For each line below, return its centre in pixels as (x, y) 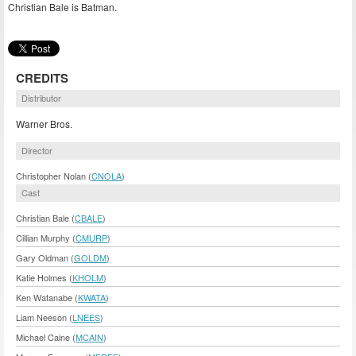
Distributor (41, 97)
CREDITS (42, 77)
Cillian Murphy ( (46, 238)
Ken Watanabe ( (47, 298)
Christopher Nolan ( (54, 176)
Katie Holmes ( (44, 278)
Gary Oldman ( (45, 258)
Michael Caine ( (46, 337)
